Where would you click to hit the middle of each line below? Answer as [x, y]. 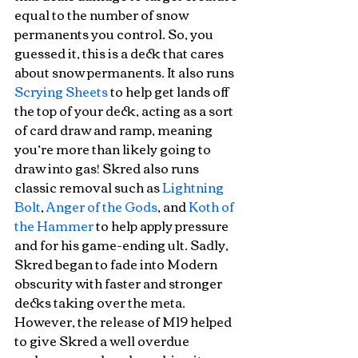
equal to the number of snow [103, 14]
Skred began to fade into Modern [117, 264]
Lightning [194, 187]
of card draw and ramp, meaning [115, 129]
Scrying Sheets [61, 91]
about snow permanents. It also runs [125, 72]
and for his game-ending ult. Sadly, [123, 245]
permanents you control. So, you [115, 34]
